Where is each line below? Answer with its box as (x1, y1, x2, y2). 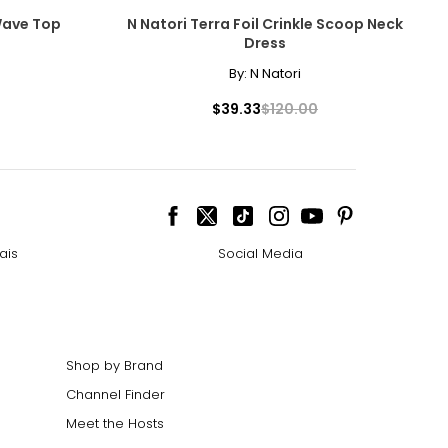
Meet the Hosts (66, 413, 164, 433)
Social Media (217, 243, 303, 263)
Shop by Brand (66, 355, 163, 375)
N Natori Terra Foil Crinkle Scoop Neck (127, 13, 403, 34)
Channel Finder (66, 384, 165, 404)
